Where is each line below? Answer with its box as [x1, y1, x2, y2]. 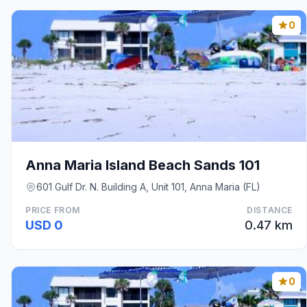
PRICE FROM [25, 205, 80, 215]
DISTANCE [247, 205, 293, 215]
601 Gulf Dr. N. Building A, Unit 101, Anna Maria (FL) [36, 181, 260, 193]
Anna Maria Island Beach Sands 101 [25, 157, 260, 173]
